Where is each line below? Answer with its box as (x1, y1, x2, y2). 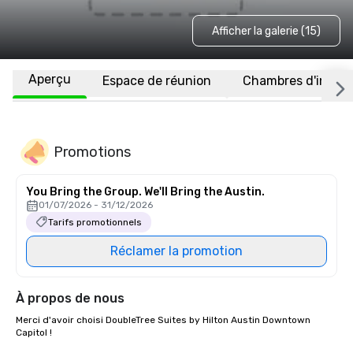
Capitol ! (16, 327, 54, 338)
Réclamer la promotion (110, 243, 243, 258)
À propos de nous (16, 291, 124, 306)
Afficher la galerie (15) (211, 24, 321, 38)
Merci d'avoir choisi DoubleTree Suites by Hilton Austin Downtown (16, 314, 310, 325)
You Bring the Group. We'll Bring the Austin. (26, 185, 265, 199)
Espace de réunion (102, 72, 211, 88)
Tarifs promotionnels (48, 217, 142, 228)
